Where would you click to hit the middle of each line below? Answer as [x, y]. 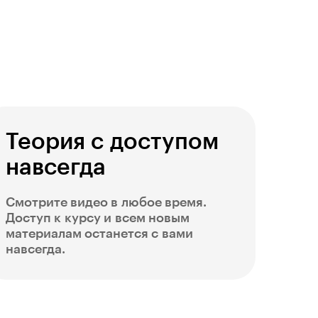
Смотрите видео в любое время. [106, 202]
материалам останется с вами [99, 234]
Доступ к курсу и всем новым [98, 218]
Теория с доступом [112, 142]
